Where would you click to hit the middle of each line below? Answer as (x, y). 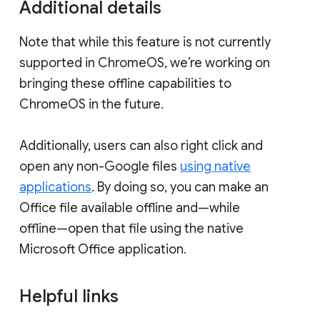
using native (215, 166)
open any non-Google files (100, 166)
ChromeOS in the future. (91, 104)
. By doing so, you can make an (180, 187)
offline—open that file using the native (131, 228)
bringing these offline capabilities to (125, 83)
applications (55, 187)
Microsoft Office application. (103, 249)
